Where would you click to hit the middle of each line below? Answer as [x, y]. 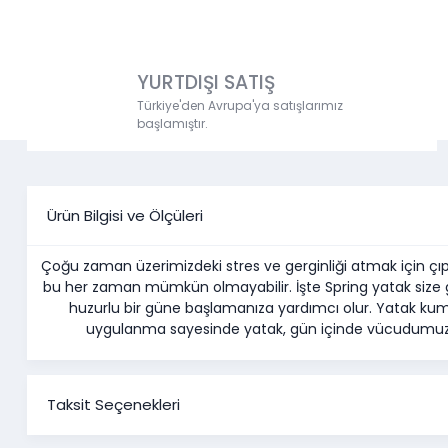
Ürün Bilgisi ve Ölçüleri [125, 215]
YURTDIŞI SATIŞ [206, 83]
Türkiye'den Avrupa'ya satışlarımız [240, 106]
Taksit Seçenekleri [113, 405]
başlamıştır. [172, 124]
